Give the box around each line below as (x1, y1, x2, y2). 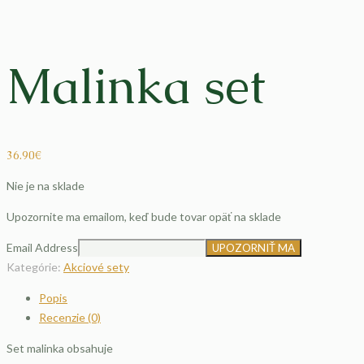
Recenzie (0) (39, 310, 101, 325)
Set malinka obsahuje (6, 341, 113, 356)
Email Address (6, 240, 78, 255)
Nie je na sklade (6, 179, 84, 193)
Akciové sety (63, 260, 129, 275)
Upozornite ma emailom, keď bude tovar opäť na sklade (6, 210, 281, 224)
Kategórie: (6, 260, 63, 275)
